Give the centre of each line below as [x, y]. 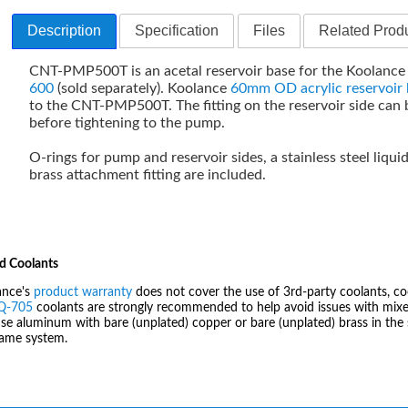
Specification [177, 30]
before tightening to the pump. [127, 122]
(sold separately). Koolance [143, 88]
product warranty [83, 293]
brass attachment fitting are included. [148, 174]
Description [65, 30]
